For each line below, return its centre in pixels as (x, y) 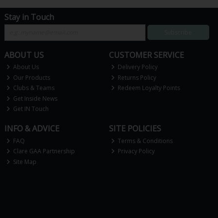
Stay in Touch (29, 17)
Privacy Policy (136, 151)
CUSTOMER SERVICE (146, 55)
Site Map (24, 162)
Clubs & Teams (33, 88)
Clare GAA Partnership (44, 151)
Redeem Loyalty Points (148, 88)
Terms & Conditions (145, 141)
